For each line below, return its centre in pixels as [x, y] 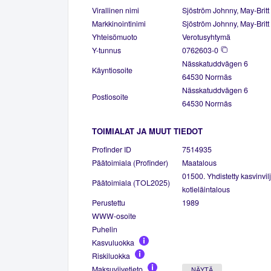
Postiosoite [110, 96]
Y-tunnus [106, 50]
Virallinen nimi [116, 10]
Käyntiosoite [112, 70]
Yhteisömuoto [115, 37]
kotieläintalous [206, 189]
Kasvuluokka [113, 242]
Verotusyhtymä [206, 37]
